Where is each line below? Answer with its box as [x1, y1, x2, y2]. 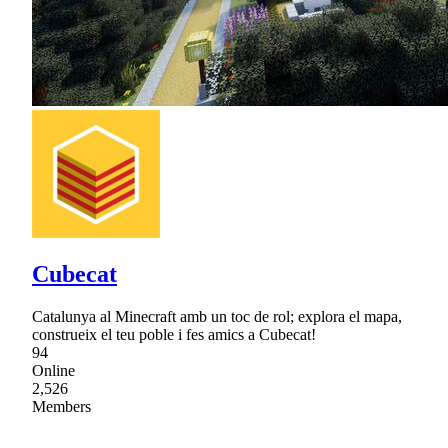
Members [32, 398, 91, 416]
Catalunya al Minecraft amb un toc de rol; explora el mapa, [32, 308, 402, 326]
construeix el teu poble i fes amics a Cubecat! [32, 326, 316, 344]
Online [32, 362, 75, 380]
